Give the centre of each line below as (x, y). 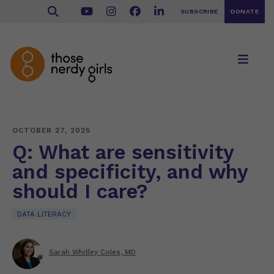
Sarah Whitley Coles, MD (92, 252)
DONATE (244, 11)
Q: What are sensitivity (123, 152)
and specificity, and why (130, 172)
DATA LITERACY (44, 214)
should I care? (80, 191)
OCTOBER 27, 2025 (51, 130)
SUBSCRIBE (199, 11)
